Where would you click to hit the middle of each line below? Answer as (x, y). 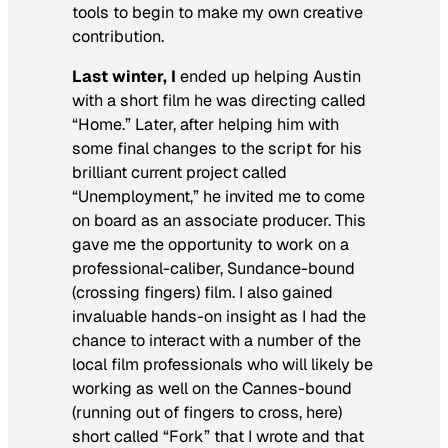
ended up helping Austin (270, 76)
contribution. (118, 36)
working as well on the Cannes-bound (212, 388)
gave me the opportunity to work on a (210, 244)
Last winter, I (126, 76)
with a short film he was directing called (219, 100)
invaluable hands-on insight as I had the (219, 316)
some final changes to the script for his (217, 148)
